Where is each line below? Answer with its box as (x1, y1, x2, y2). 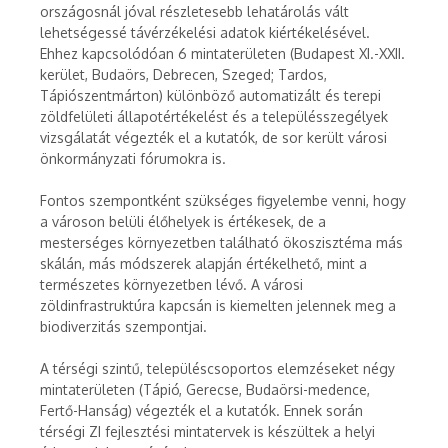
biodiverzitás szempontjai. (40, 318, 207, 335)
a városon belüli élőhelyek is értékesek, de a (40, 213, 326, 230)
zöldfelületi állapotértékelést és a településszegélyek (40, 108, 388, 125)
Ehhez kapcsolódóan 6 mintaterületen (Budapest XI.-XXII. (40, 45, 405, 62)
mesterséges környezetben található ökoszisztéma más (40, 234, 403, 251)
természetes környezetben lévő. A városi (40, 276, 303, 293)
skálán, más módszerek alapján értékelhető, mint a (40, 255, 367, 272)
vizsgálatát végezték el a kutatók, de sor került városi (40, 129, 387, 146)
